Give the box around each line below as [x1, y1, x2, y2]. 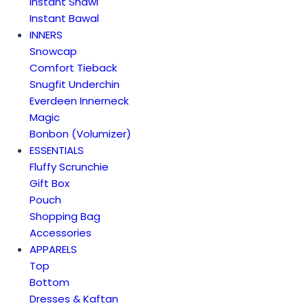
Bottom [29, 275, 69, 289]
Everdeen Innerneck [29, 93, 129, 108]
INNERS [29, 27, 63, 42]
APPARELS [29, 242, 77, 256]
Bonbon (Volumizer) [29, 126, 131, 141]
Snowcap [29, 44, 77, 58]
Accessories [29, 225, 91, 240]
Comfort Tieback [29, 60, 117, 75]
